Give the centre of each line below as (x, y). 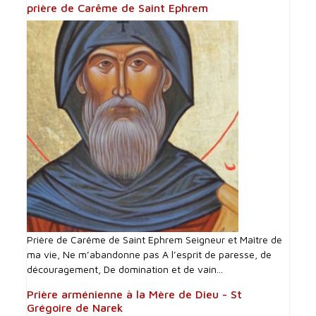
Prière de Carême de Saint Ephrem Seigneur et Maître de (155, 239)
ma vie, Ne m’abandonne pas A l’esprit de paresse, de (150, 254)
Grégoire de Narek (75, 307)
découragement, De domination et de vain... (125, 269)
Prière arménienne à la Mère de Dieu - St (135, 294)
